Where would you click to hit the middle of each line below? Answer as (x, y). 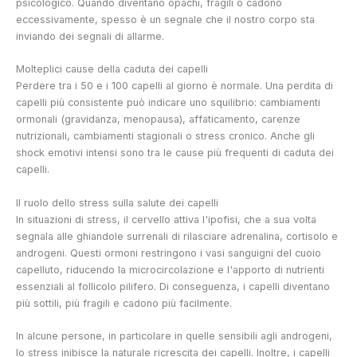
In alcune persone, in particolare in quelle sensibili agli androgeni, (174, 336)
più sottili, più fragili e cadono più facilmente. (124, 303)
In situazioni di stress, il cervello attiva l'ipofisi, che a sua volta (166, 219)
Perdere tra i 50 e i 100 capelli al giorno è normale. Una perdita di (175, 86)
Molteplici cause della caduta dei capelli (112, 69)
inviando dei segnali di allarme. (90, 36)
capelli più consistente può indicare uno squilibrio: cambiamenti (168, 103)
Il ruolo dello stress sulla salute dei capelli (117, 202)
